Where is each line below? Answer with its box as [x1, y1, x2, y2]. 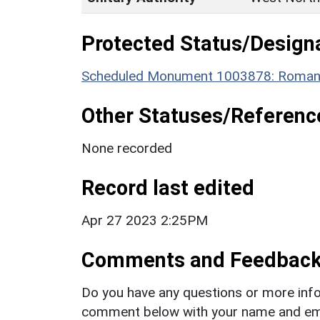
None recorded [81, 139, 172, 156]
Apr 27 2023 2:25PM [81, 211, 208, 229]
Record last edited [81, 175, 254, 200]
